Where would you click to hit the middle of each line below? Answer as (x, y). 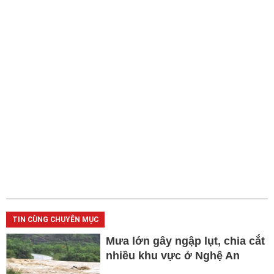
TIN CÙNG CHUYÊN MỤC (55, 219)
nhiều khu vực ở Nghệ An (172, 255)
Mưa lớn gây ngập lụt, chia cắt (185, 241)
